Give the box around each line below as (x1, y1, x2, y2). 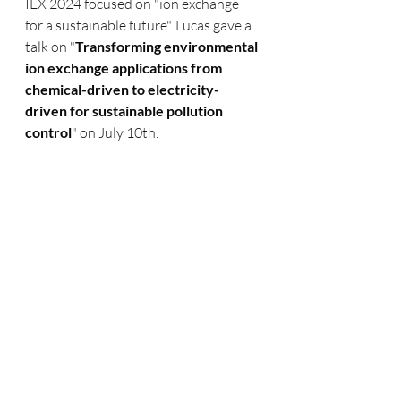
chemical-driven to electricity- (25, 81, 219, 98)
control (25, 124, 72, 141)
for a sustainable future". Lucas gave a (25, 16, 254, 34)
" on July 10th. (72, 124, 164, 141)
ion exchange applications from (25, 59, 225, 76)
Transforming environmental (75, 38, 260, 55)
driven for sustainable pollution (25, 102, 226, 119)
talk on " (25, 38, 75, 55)
